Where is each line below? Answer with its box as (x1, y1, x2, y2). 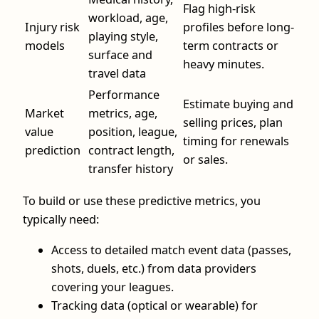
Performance (88, 87, 159, 103)
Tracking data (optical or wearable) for (51, 297, 258, 313)
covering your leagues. (51, 278, 174, 295)
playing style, (88, 28, 158, 45)
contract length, (88, 142, 174, 159)
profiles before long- (183, 19, 294, 36)
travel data (88, 66, 146, 82)
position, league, (88, 124, 177, 140)
